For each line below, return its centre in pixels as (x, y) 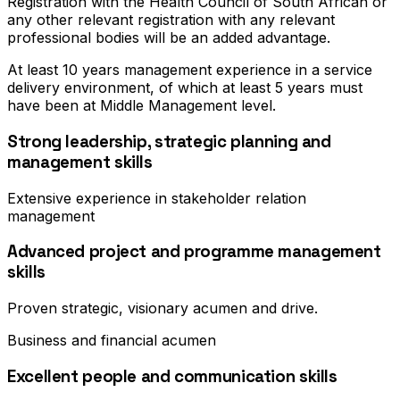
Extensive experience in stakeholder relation (157, 198)
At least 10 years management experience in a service (190, 70)
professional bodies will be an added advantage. (169, 38)
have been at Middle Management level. (142, 106)
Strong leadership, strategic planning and (169, 142)
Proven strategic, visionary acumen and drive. (162, 308)
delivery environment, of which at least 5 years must (185, 88)
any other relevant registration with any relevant (171, 20)
